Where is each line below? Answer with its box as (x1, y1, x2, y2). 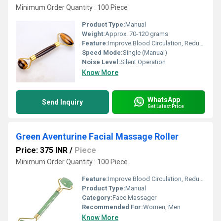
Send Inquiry (42, 98, 83, 106)
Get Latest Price (147, 103, 184, 109)
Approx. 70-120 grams (105, 30, 168, 37)
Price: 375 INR (16, 146, 68, 155)
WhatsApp (147, 95, 180, 104)
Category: (82, 194, 112, 201)
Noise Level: (82, 58, 120, 66)
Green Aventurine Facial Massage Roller (16, 131, 179, 142)
